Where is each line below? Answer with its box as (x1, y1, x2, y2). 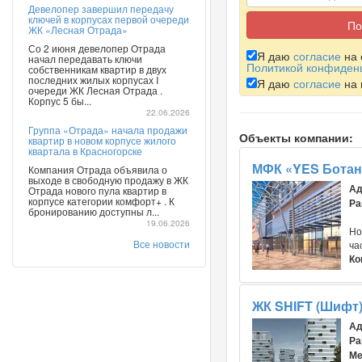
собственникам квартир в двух (28, 61, 166, 76)
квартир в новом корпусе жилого (28, 133, 176, 147)
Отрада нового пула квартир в (28, 183, 166, 197)
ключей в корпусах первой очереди (28, 11, 189, 26)
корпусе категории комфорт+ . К (28, 193, 175, 208)
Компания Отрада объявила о (28, 162, 167, 176)
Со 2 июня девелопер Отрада (28, 40, 166, 55)
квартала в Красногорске (28, 143, 142, 158)
